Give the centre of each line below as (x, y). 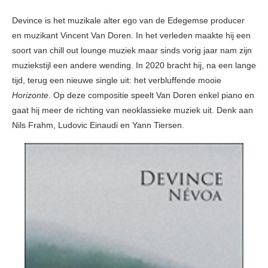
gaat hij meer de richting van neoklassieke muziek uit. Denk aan (133, 110)
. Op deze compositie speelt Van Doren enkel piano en (151, 95)
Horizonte (30, 95)
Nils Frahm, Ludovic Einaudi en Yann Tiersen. (98, 125)
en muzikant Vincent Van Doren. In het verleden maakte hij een (131, 36)
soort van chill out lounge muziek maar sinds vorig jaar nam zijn (132, 51)
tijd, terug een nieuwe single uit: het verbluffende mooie (117, 80)
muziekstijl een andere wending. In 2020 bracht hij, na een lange (134, 66)
